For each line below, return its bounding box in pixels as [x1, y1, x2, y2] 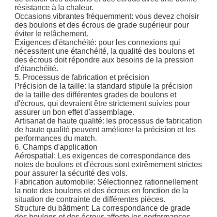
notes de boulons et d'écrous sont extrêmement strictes [15, 160, 202, 169]
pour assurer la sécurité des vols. [15, 169, 128, 178]
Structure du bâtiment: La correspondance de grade [15, 204, 191, 213]
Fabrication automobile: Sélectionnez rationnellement [15, 178, 198, 186]
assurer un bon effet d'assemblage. [15, 108, 135, 117]
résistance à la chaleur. [15, 3, 94, 12]
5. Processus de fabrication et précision [15, 73, 150, 82]
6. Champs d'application [15, 143, 98, 152]
